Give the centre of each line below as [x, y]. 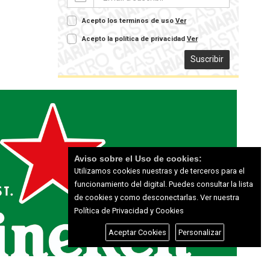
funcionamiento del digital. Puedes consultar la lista [164, 184]
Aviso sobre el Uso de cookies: [138, 159]
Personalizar [199, 232]
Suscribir [207, 59]
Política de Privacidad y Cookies [129, 211]
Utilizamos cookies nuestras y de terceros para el [159, 171]
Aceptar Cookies [137, 232]
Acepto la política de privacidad [134, 39]
